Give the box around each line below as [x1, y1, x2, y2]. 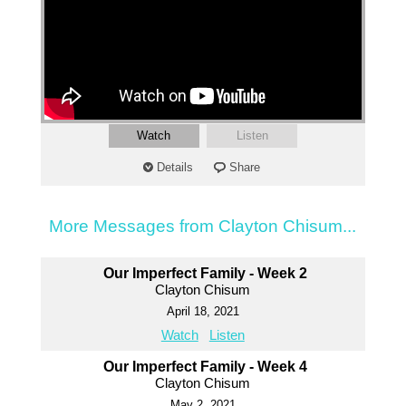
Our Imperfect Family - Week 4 [102, 359, 307, 375]
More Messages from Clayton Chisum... [49, 217, 357, 237]
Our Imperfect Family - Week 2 [102, 266, 307, 282]
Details [157, 160, 194, 175]
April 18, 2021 [166, 304, 239, 319]
